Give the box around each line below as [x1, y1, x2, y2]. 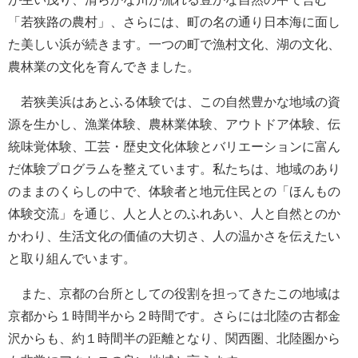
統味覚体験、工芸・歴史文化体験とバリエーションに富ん [8, 140, 340, 154]
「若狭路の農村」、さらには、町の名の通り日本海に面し [8, 15, 340, 30]
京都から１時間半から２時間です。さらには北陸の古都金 [8, 309, 340, 324]
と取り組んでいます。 [8, 252, 136, 266]
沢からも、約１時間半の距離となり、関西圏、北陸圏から [8, 332, 340, 346]
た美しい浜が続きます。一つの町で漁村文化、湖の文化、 [8, 38, 340, 52]
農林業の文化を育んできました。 [8, 60, 200, 74]
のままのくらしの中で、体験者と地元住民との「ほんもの [8, 185, 340, 199]
